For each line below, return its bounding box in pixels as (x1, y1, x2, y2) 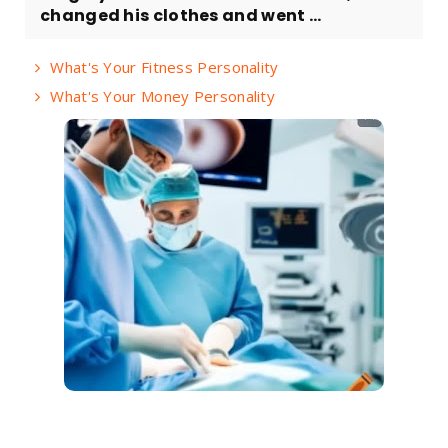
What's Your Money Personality (50, 85, 276, 106)
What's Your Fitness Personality (50, 56, 279, 77)
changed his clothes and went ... (40, 3, 322, 27)
